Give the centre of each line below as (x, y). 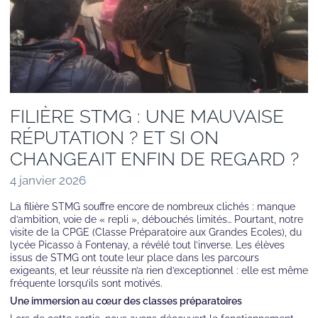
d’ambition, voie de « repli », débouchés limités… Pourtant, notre (157, 219)
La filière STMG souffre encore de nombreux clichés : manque (153, 206)
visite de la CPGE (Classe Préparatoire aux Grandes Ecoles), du (156, 232)
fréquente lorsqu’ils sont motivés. (86, 283)
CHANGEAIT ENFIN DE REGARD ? (154, 159)
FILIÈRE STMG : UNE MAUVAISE (147, 116)
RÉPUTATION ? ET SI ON (114, 137)
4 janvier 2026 (48, 181)
